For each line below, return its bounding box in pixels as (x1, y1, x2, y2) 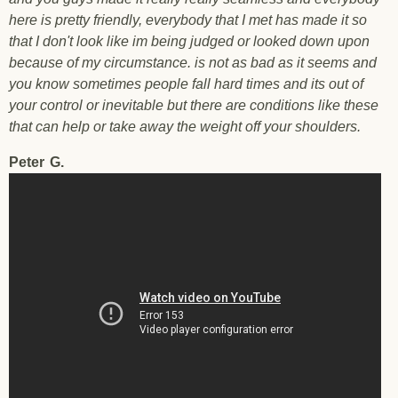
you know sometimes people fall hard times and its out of (9, 76, 363, 92)
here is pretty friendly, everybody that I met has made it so (9, 12, 367, 28)
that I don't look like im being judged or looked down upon (9, 34, 370, 49)
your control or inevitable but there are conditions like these (9, 98, 378, 113)
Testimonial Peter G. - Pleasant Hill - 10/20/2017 (9, 173, 366, 191)
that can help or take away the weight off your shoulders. (9, 119, 361, 134)
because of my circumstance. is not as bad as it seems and (9, 55, 377, 70)
